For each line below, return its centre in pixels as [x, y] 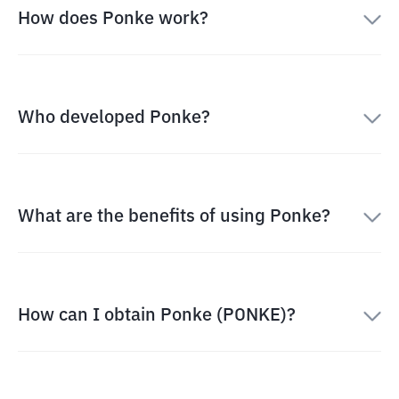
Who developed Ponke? [114, 118]
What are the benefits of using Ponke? [174, 216]
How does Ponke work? [113, 19]
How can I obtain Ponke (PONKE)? [157, 315]
